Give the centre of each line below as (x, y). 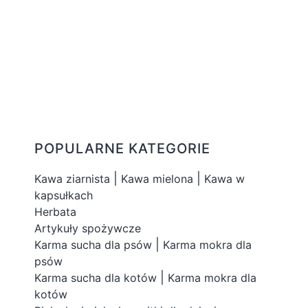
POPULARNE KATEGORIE (122, 148)
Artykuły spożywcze (88, 228)
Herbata (55, 211)
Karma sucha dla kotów (96, 277)
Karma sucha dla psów (93, 244)
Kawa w (224, 178)
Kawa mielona (157, 178)
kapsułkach (64, 195)
